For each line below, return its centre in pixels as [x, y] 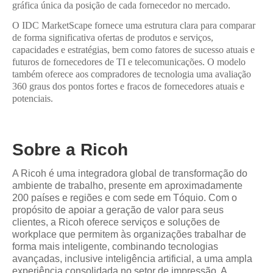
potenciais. [33, 99]
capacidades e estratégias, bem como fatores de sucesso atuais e [133, 50]
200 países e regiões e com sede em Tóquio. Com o [125, 197]
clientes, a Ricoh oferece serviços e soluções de [116, 222]
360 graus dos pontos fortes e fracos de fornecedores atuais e [128, 87]
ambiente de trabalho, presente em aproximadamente [127, 185]
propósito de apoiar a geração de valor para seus [118, 210]
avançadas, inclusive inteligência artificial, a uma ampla [132, 258]
